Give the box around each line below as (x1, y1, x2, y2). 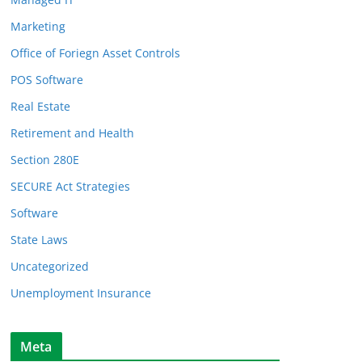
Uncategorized (11, 259, 89, 275)
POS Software (11, 72, 83, 88)
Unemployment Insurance (11, 285, 151, 301)
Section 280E (11, 152, 79, 168)
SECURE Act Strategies (11, 179, 130, 195)
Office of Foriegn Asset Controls (11, 45, 180, 61)
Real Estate (11, 99, 70, 115)
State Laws (11, 232, 68, 248)
